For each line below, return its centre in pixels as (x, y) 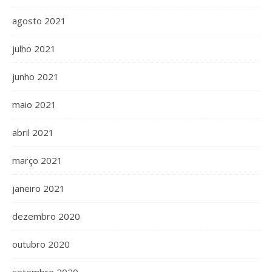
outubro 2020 (41, 244)
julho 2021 (34, 49)
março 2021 (37, 160)
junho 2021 (36, 76)
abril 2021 (33, 132)
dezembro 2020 (46, 216)
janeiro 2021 (39, 188)
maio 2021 (34, 104)
